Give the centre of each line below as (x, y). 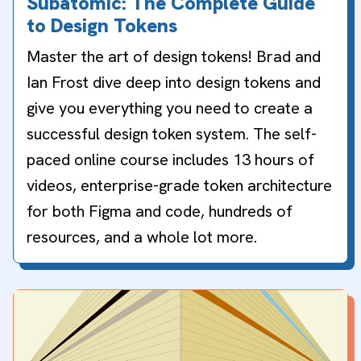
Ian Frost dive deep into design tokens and (174, 82)
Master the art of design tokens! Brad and (174, 56)
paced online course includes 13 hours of (170, 159)
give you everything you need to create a (170, 108)
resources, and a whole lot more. (142, 237)
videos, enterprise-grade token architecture (179, 185)
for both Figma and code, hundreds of (160, 211)
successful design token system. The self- (172, 133)
